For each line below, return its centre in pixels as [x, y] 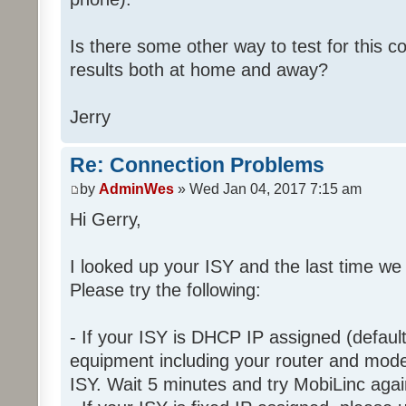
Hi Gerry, [106, 219]
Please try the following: [165, 290]
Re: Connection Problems [197, 165]
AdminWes [136, 188]
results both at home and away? [199, 70]
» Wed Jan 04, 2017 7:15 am [268, 188]
